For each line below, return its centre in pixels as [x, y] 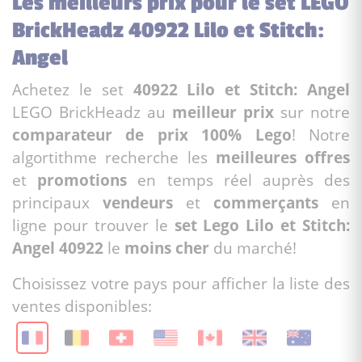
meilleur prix [223, 112]
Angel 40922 [58, 247]
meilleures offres [282, 157]
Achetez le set [73, 89]
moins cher [167, 247]
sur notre [312, 112]
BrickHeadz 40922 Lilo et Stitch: [168, 30]
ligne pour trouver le [93, 225]
